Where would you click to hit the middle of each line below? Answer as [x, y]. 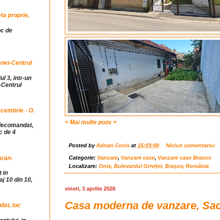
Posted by [82, 146]
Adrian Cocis [113, 146]
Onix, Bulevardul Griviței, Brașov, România [154, 166]
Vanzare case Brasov [184, 157]
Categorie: [83, 157]
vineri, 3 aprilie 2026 [90, 188]
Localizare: [84, 166]
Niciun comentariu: [191, 146]
